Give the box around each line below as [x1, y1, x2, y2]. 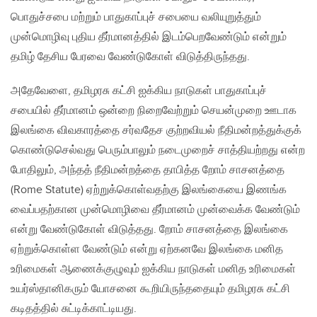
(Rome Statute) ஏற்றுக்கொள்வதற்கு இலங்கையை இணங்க [11, 183, 287, 197]
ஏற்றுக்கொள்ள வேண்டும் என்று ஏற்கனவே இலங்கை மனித [11, 243, 283, 257]
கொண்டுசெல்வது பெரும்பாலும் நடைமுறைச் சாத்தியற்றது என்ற [11, 144, 305, 158]
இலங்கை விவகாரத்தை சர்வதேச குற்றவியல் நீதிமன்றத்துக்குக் [11, 124, 301, 138]
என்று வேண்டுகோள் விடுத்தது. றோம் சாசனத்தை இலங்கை [11, 223, 288, 237]
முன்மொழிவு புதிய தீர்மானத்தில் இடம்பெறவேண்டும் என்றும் [11, 30, 287, 45]
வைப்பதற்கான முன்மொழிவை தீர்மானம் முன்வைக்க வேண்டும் [11, 203, 300, 217]
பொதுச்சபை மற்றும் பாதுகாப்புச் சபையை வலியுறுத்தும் [11, 11, 261, 25]
